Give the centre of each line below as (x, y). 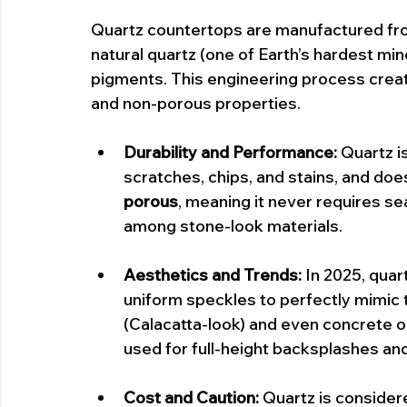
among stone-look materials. (233, 226)
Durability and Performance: (230, 152)
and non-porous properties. (196, 103)
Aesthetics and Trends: (213, 275)
